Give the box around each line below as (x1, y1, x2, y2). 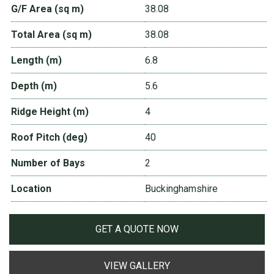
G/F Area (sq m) (11, 3, 84, 15)
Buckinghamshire (145, 183, 218, 195)
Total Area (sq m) (11, 29, 92, 41)
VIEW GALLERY (104, 260, 170, 272)
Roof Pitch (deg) (11, 131, 87, 144)
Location (11, 183, 51, 195)
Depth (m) (11, 80, 57, 92)
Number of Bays (11, 157, 85, 169)
